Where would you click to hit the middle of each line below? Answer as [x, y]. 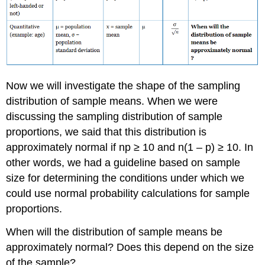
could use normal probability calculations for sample [128, 194]
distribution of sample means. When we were [112, 101]
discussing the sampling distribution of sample [114, 117]
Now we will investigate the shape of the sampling [123, 86]
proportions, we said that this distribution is [106, 132]
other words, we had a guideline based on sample [123, 163]
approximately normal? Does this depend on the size [130, 247]
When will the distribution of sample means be [114, 232]
